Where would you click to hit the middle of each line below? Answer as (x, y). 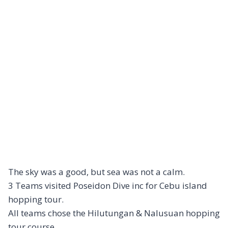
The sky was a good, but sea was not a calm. (96, 172)
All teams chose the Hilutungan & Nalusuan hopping (114, 213)
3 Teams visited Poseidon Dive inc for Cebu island (108, 186)
